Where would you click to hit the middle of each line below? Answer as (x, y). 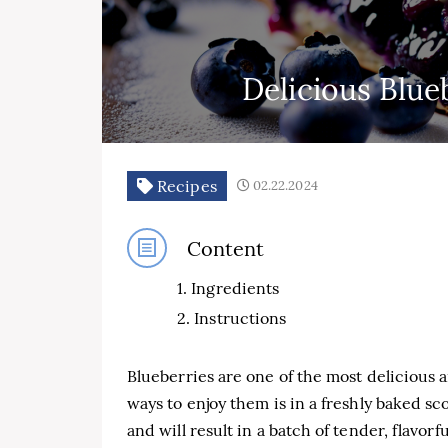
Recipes (185, 185)
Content (226, 248)
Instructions (240, 318)
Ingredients (235, 288)
